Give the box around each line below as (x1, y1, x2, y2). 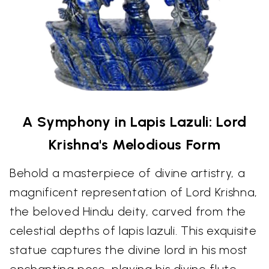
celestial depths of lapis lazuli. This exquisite (10, 223, 257, 238)
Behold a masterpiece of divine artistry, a (10, 166, 246, 181)
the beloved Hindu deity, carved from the (10, 204, 246, 219)
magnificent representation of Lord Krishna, (10, 185, 258, 200)
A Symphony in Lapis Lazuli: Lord (22, 113, 247, 131)
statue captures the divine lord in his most (10, 243, 248, 258)
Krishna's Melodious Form (48, 136, 221, 154)
